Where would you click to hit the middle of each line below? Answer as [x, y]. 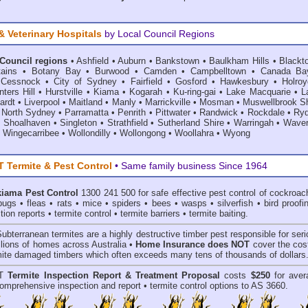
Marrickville [167, 102]
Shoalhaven [27, 123]
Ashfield [93, 61]
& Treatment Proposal [170, 275]
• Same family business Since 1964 [191, 166]
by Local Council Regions [159, 34]
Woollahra [194, 133]
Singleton [79, 123]
